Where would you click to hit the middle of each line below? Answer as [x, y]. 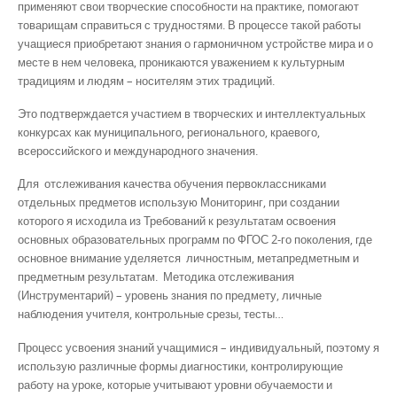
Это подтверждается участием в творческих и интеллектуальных [192, 113]
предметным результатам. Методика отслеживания [156, 277]
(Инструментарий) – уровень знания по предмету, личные [170, 296]
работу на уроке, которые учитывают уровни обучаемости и [175, 384]
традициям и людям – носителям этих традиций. [146, 80]
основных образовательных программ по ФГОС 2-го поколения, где [195, 240]
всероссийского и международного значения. [138, 151]
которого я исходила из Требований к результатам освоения [177, 221]
